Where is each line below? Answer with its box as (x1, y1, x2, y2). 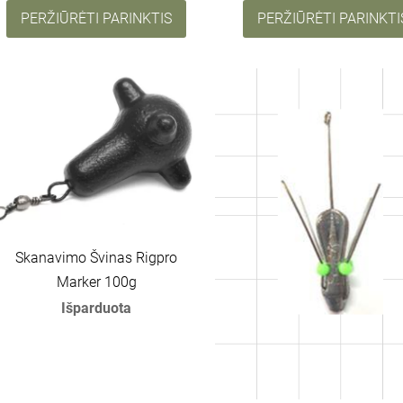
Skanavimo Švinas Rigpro (15, 249, 178, 267)
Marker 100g (56, 273, 137, 291)
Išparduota (61, 300, 132, 318)
